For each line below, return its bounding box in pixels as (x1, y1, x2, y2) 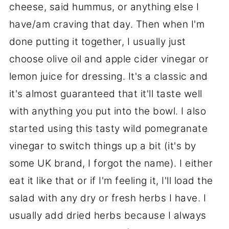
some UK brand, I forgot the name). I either (9, 157, 213, 170)
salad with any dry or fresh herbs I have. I (9, 192, 207, 204)
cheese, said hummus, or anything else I (9, 1, 199, 13)
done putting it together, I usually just (9, 36, 186, 48)
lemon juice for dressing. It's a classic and (9, 71, 208, 83)
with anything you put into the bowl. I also (9, 105, 207, 118)
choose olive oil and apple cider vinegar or (9, 53, 209, 65)
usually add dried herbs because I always (9, 210, 207, 222)
